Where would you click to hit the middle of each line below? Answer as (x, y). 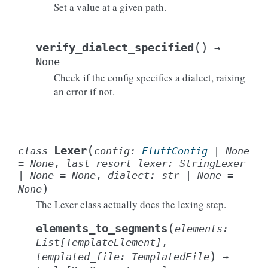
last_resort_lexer (117, 163)
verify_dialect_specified (115, 48)
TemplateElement (111, 242)
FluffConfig (175, 151)
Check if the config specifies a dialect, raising (150, 77)
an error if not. (84, 91)
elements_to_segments (102, 228)
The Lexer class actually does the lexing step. (131, 204)
